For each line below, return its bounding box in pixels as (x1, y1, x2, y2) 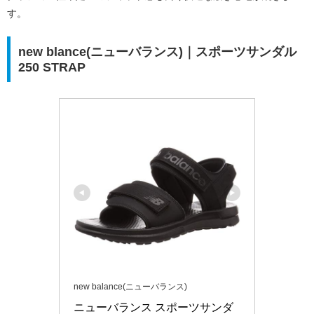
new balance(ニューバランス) (74, 282, 187, 292)
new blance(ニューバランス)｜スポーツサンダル (18, 44, 296, 59)
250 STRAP (18, 60, 86, 74)
